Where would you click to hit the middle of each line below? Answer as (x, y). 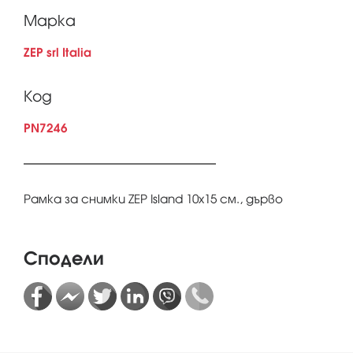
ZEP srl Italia (58, 52)
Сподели (64, 258)
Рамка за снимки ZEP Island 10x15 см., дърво (153, 199)
